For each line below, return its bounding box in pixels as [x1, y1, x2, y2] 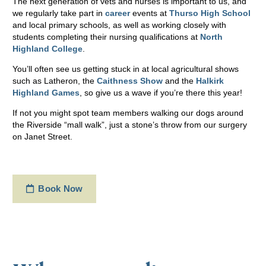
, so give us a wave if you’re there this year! [80, 87, 242, 97]
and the [163, 75, 196, 85]
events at [130, 8, 169, 18]
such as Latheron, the [12, 75, 97, 85]
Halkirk [196, 75, 224, 85]
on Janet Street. [12, 131, 72, 141]
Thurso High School [169, 8, 251, 18]
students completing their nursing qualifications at [12, 31, 200, 42]
